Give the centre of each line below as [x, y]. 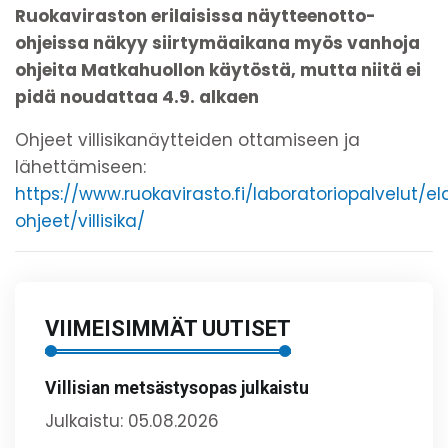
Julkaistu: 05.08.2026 [132, 420]
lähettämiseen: [80, 166]
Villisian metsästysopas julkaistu [177, 387]
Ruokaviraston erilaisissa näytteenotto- [195, 15]
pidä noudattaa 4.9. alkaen [137, 96]
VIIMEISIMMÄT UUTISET [168, 328]
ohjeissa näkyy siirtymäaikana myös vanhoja [217, 42]
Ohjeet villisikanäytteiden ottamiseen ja [187, 139]
